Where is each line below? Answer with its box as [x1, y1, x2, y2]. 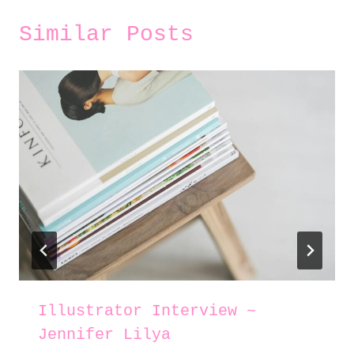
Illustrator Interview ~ [38, 302, 256, 321]
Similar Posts [19, 21, 194, 47]
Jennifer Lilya [38, 326, 171, 345]
